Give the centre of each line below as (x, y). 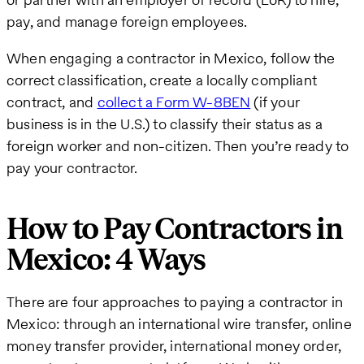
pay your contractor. (72, 168)
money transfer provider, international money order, (174, 345)
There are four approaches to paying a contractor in (175, 301)
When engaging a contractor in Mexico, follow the (171, 58)
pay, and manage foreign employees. (127, 22)
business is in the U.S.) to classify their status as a (165, 124)
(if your (275, 102)
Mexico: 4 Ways (106, 260)
